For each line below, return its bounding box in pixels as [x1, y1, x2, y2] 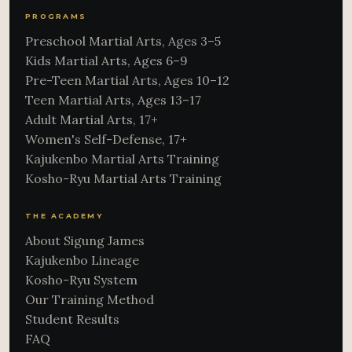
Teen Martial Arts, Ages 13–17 [25, 92, 201, 108]
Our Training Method [25, 291, 154, 307]
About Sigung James [25, 233, 145, 248]
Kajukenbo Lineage [25, 252, 139, 268]
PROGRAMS [25, 12, 86, 20]
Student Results [25, 311, 119, 327]
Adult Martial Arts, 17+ [25, 112, 158, 127]
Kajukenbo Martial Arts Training [25, 151, 219, 167]
